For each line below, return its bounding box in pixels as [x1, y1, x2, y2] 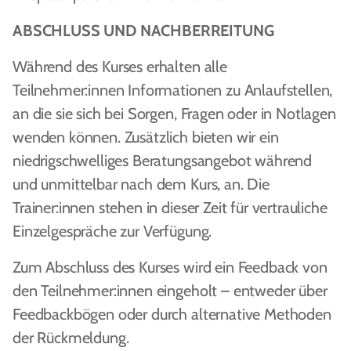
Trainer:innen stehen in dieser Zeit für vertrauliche [13, 198, 327, 217]
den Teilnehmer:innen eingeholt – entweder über [13, 281, 327, 300]
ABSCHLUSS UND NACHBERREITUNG [13, 21, 274, 40]
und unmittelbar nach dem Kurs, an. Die [13, 175, 270, 194]
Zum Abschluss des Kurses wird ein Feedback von [13, 258, 327, 277]
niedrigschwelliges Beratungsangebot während [13, 151, 313, 170]
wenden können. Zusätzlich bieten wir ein [13, 128, 279, 147]
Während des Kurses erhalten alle [13, 57, 227, 76]
